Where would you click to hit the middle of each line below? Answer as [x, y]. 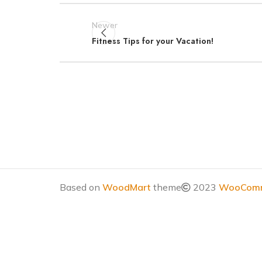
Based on [81, 187]
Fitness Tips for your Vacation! [153, 41]
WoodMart [127, 187]
